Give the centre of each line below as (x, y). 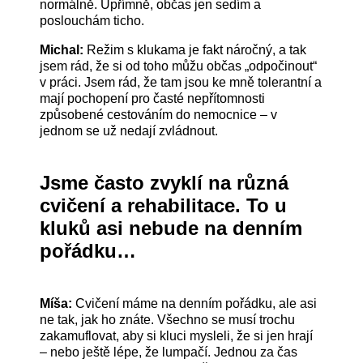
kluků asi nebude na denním (171, 228)
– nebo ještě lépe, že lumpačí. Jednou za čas (169, 352)
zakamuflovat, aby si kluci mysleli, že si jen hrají (177, 335)
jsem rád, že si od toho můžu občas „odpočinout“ (179, 66)
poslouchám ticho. (92, 21)
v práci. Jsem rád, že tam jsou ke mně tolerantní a (181, 83)
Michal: (64, 50)
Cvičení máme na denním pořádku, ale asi (196, 303)
